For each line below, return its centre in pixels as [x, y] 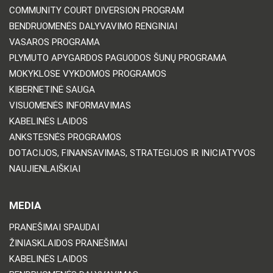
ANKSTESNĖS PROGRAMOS [65, 137]
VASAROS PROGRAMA [55, 42]
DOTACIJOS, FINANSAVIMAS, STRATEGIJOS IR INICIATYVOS [132, 153]
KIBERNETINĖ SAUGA [52, 89]
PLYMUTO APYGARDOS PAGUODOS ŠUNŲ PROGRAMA [118, 58]
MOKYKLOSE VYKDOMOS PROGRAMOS [88, 73]
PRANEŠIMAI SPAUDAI [54, 227]
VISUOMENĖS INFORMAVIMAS [70, 105]
